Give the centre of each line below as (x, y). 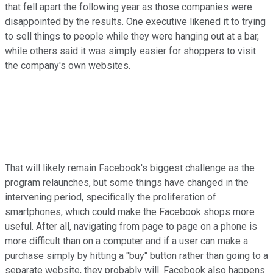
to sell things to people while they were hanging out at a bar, (132, 36)
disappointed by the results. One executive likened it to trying (135, 21)
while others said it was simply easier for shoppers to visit (130, 51)
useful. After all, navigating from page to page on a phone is (131, 226)
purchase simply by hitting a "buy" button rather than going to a (136, 255)
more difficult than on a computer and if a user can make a (126, 241)
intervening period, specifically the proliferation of (111, 197)
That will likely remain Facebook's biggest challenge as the (130, 168)
